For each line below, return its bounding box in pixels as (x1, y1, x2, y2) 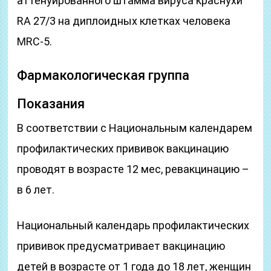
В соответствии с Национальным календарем (17, 122, 253, 134)
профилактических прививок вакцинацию (17, 142, 229, 155)
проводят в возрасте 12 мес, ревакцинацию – (17, 163, 250, 175)
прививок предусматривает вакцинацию (17, 240, 226, 252)
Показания (17, 96, 85, 111)
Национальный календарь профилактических (17, 219, 250, 232)
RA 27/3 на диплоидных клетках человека (17, 15, 231, 27)
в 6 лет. (17, 183, 55, 196)
